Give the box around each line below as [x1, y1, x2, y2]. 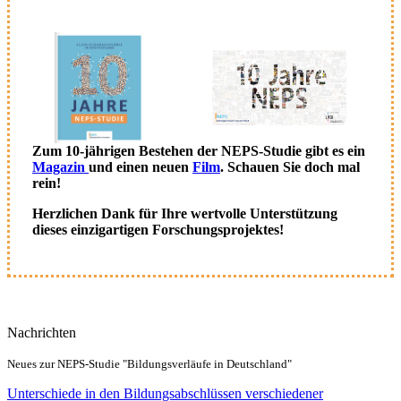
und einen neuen [89, 158, 192, 175]
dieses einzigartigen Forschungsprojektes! [32, 221, 284, 237]
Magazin [32, 158, 85, 175]
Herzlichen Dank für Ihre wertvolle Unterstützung [32, 205, 337, 221]
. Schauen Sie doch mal [220, 158, 360, 175]
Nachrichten [7, 325, 76, 341]
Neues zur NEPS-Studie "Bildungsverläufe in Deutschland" [7, 357, 292, 371]
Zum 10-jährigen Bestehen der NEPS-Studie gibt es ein [32, 142, 365, 158]
